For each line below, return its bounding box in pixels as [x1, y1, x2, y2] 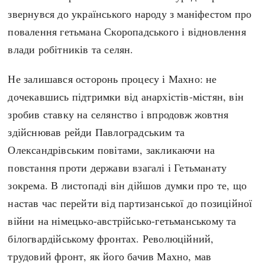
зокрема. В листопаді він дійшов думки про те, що [8, 177, 247, 192]
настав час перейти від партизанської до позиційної [8, 195, 253, 210]
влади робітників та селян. [8, 41, 134, 56]
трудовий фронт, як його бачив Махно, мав [8, 248, 212, 263]
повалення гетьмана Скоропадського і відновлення [8, 24, 246, 38]
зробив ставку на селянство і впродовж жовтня [8, 106, 229, 121]
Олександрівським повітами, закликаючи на [8, 142, 215, 157]
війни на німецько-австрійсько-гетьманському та [8, 213, 237, 228]
